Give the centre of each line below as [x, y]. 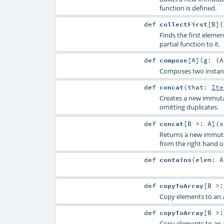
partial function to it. [189, 44]
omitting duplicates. [189, 107]
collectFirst [183, 24]
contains [175, 159]
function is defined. [188, 8]
